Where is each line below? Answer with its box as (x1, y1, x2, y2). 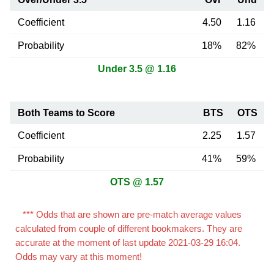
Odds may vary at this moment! (15, 251, 142, 262)
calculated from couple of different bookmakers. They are (15, 223, 242, 234)
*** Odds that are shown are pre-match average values (22, 209, 242, 220)
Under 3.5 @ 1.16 (98, 64, 176, 75)
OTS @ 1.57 (110, 177, 164, 188)
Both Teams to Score (17, 108, 115, 119)
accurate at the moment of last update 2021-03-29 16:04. (15, 237, 240, 248)
